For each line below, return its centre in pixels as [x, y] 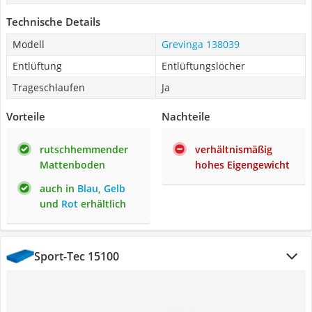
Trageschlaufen [49, 87]
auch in [58, 188]
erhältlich [102, 204]
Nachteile [186, 116]
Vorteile [26, 116]
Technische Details [53, 22]
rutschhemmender [84, 149]
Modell [29, 44]
